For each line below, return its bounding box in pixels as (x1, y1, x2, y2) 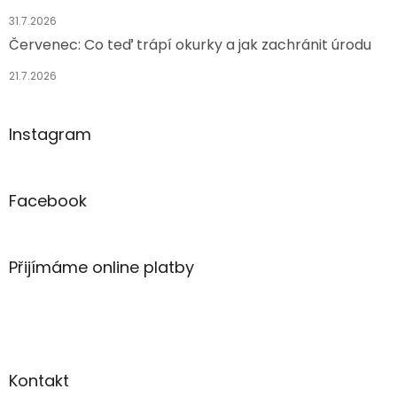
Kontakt (9, 370, 69, 393)
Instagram (9, 123, 91, 146)
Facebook (9, 190, 87, 213)
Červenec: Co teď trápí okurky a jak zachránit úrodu (9, 35, 371, 56)
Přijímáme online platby (9, 256, 194, 279)
